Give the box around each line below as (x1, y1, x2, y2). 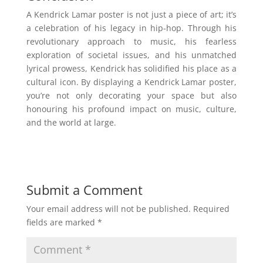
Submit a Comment (26, 181, 143, 199)
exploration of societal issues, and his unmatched (26, 49, 237, 61)
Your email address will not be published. (26, 203, 191, 215)
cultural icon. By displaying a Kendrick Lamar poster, (26, 76, 237, 88)
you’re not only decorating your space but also (26, 90, 237, 102)
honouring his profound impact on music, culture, (26, 103, 237, 115)
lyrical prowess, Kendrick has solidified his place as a (26, 63, 237, 75)
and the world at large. (26, 117, 116, 129)
